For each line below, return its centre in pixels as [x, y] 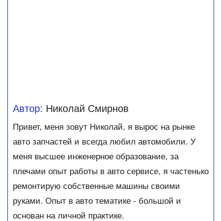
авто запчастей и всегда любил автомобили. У [104, 142]
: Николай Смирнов [84, 109]
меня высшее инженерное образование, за [96, 157]
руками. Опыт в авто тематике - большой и [97, 201]
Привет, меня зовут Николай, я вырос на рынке [104, 127]
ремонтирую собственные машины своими [96, 186]
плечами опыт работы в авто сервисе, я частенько [111, 172]
